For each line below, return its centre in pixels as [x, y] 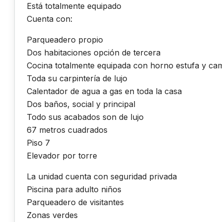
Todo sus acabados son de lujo [85, 117]
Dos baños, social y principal [81, 104]
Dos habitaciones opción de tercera [94, 52]
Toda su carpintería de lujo [77, 78]
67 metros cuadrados [67, 130]
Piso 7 [38, 142]
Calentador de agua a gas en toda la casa [104, 91]
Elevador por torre [62, 155]
